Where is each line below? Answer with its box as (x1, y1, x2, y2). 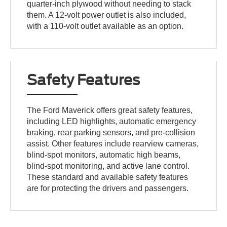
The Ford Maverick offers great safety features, (27, 105, 193, 115)
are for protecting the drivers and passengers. (27, 183, 189, 193)
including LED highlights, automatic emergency (27, 117, 197, 126)
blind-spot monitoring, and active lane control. (27, 161, 190, 170)
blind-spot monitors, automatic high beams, (27, 150, 181, 159)
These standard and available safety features (27, 172, 188, 181)
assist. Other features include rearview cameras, (27, 139, 199, 148)
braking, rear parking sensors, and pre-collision (27, 128, 196, 137)
